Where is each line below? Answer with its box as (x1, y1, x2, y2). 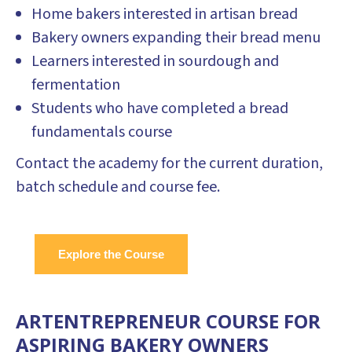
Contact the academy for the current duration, (16, 152, 323, 174)
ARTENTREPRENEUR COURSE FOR (16, 308, 321, 334)
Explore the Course (58, 247, 164, 261)
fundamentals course (31, 121, 172, 143)
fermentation (31, 74, 120, 96)
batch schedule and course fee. (16, 176, 220, 198)
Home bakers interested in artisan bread (31, 3, 298, 25)
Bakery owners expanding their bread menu (31, 27, 321, 49)
